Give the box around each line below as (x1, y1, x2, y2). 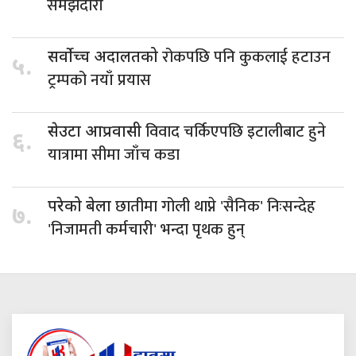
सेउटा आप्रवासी (48, 122, 145, 144)
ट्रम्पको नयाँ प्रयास (48, 67, 151, 95)
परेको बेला (48, 197, 115, 219)
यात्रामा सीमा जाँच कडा (48, 141, 180, 169)
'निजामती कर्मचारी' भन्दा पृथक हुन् (48, 216, 245, 244)
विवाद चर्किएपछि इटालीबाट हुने (145, 118, 326, 146)
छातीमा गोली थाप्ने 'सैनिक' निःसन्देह (115, 193, 315, 221)
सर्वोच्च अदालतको (48, 48, 162, 69)
